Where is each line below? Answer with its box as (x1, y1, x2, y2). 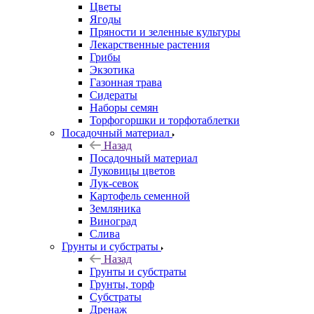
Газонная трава (90, 76, 162, 88)
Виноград (90, 214, 137, 227)
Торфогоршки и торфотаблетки (90, 114, 240, 126)
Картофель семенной (90, 189, 190, 202)
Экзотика (90, 63, 135, 76)
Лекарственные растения (90, 38, 210, 50)
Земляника (90, 202, 141, 214)
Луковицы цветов (90, 164, 175, 177)
